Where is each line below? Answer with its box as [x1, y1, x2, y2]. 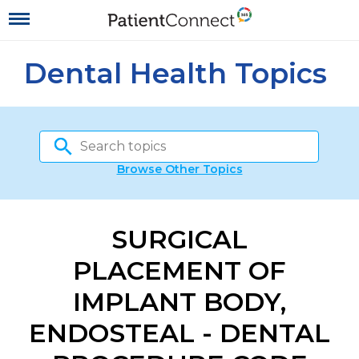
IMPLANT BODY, [73, 286, 286, 317]
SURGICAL [111, 224, 248, 255]
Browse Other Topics [116, 162, 243, 176]
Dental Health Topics [24, 56, 327, 91]
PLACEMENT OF [73, 255, 286, 286]
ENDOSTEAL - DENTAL [29, 317, 330, 349]
